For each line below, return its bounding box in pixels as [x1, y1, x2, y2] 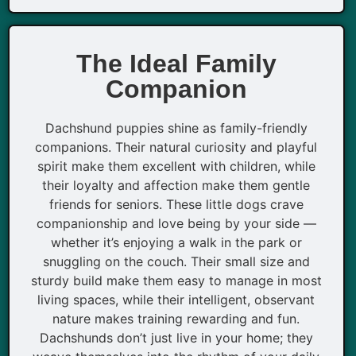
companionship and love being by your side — [36, 215, 316, 232]
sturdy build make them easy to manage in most [30, 273, 322, 289]
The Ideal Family [75, 49, 277, 79]
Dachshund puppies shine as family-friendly [44, 120, 308, 137]
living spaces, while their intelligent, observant [37, 292, 315, 308]
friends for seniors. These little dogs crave [48, 196, 304, 213]
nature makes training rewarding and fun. [52, 311, 300, 327]
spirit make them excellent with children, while [37, 158, 315, 175]
